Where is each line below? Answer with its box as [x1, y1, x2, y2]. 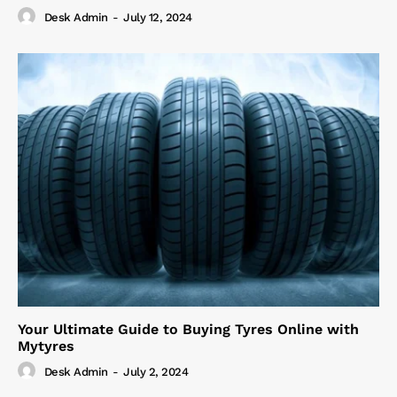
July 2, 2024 [123, 365, 188, 378]
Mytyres [18, 337, 74, 354]
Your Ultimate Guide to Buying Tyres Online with [18, 320, 359, 338]
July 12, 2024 [123, 11, 192, 25]
